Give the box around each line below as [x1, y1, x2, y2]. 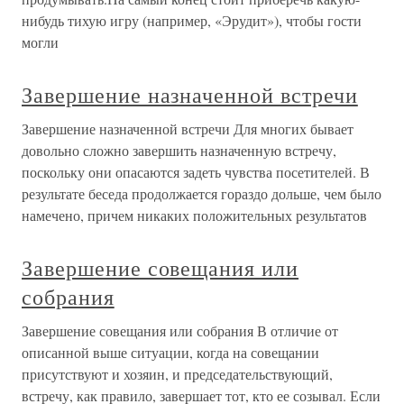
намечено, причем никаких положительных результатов [22, 206, 367, 225]
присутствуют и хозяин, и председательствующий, [22, 364, 333, 384]
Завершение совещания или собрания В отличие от [22, 321, 338, 341]
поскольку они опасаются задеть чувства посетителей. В [22, 162, 370, 182]
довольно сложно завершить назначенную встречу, [22, 141, 336, 161]
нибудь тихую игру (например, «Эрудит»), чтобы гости [22, 11, 362, 31]
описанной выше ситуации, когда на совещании [22, 343, 319, 363]
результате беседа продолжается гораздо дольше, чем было [22, 184, 381, 204]
